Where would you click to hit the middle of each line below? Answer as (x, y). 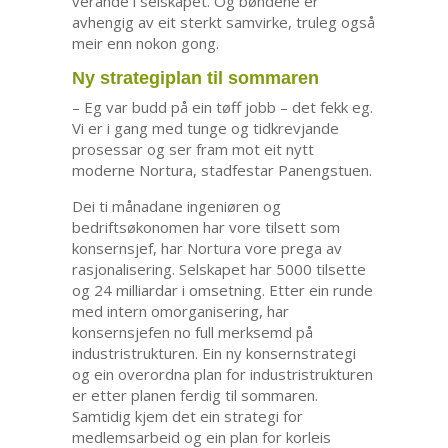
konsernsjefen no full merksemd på (192, 332)
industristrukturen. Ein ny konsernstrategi (213, 353)
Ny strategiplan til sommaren (195, 78)
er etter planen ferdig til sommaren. (194, 395)
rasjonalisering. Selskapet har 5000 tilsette (218, 269)
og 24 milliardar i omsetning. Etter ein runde (222, 290)
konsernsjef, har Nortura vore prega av (206, 248)
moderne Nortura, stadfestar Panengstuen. (221, 170)
